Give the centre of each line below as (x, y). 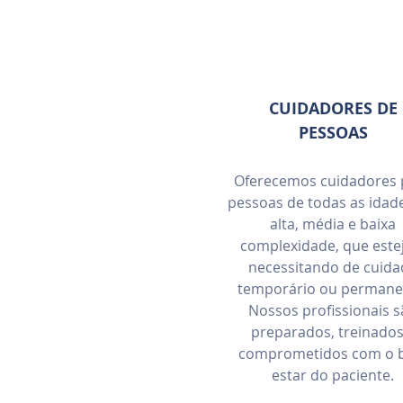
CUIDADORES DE (333, 108)
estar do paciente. (333, 375)
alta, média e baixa (333, 224)
